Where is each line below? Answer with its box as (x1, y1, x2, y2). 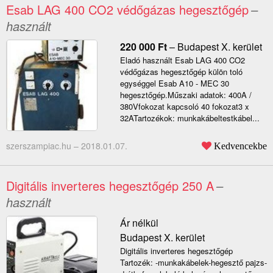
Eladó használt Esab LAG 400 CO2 (119, 54, 245, 66)
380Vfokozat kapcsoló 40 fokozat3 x (119, 101, 249, 113)
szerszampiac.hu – (6, 140, 81, 152)
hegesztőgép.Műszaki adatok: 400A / (119, 89, 252, 101)
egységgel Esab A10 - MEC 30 (119, 77, 229, 90)
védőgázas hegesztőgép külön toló (119, 66, 243, 78)
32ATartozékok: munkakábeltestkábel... (119, 112, 260, 124)
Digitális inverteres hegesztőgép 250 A (6, 177, 214, 195)
